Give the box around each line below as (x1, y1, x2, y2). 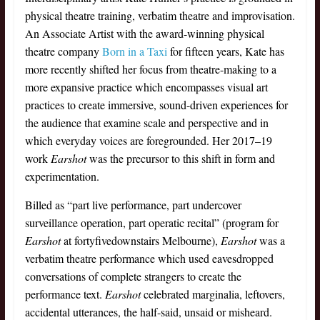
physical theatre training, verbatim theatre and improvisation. (24, 8, 295, 24)
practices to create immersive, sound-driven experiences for (24, 97, 288, 113)
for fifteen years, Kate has (166, 44, 284, 59)
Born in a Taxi (101, 44, 167, 59)
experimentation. (24, 169, 99, 184)
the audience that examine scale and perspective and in (24, 115, 269, 131)
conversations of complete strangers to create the (24, 269, 241, 284)
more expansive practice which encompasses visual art (24, 79, 268, 95)
